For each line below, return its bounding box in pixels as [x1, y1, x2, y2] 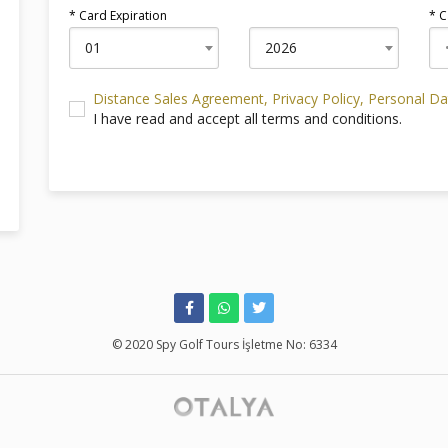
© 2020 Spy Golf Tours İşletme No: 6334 [111, 335, 337, 353]
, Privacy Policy [264, 89, 360, 108]
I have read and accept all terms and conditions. [93, 109, 402, 128]
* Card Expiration [69, 7, 167, 24]
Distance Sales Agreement [93, 89, 264, 108]
